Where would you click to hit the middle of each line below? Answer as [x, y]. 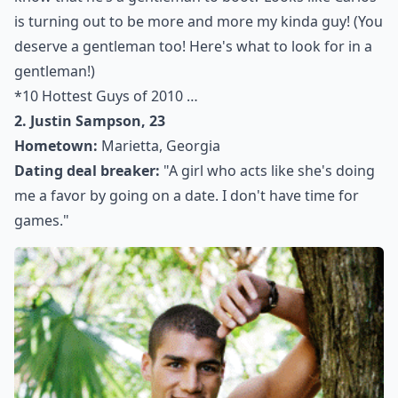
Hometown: [56, 146]
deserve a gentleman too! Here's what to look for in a [193, 46]
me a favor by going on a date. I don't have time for [187, 195]
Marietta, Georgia [159, 146]
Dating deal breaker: [87, 171]
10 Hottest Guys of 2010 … [110, 96]
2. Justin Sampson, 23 [90, 121]
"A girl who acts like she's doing [267, 171]
